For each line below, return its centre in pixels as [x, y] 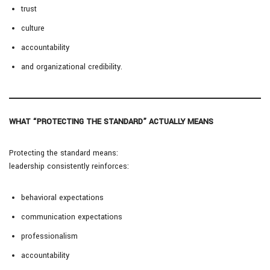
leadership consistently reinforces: [69, 167]
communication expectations [72, 217]
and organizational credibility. [72, 67]
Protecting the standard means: [64, 153]
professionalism [49, 237]
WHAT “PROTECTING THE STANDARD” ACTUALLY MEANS [111, 122]
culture [33, 29]
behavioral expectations [62, 198]
